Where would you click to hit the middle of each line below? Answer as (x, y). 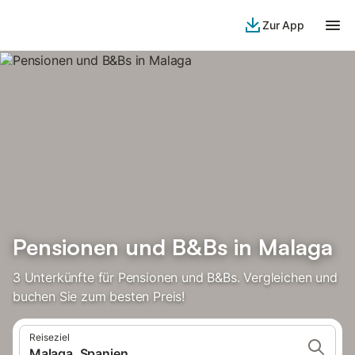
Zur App (283, 25)
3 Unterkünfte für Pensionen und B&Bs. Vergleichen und (175, 277)
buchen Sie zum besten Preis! (99, 296)
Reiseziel (50, 337)
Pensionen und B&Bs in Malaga (173, 247)
